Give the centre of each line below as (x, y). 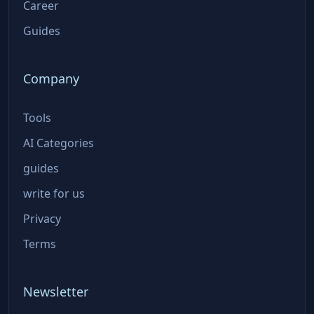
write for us (54, 194)
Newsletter (56, 292)
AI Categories (59, 143)
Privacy (42, 219)
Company (51, 79)
